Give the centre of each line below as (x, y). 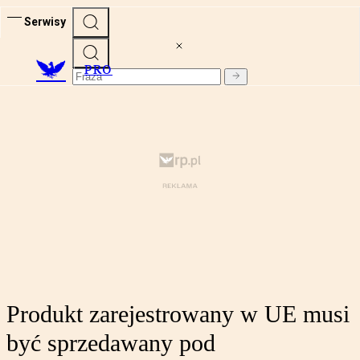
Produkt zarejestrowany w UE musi (178, 314)
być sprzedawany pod (111, 343)
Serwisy (45, 21)
